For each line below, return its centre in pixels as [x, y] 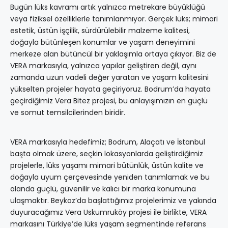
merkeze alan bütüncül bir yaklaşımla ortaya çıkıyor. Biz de [113, 54]
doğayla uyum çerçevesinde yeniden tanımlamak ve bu [110, 177]
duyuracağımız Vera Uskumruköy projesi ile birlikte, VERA [108, 212]
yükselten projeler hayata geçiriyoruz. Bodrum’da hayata [110, 89]
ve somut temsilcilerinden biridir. [68, 113]
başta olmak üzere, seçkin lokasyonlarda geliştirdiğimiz [107, 154]
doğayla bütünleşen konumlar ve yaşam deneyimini [103, 42]
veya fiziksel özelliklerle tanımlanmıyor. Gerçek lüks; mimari [114, 19]
